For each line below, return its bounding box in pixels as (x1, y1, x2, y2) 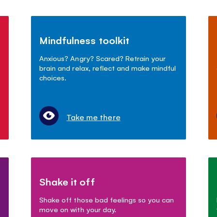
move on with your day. (39, 204, 116, 214)
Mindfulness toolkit (39, 33, 129, 46)
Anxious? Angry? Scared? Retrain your (39, 53, 166, 62)
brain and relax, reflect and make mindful (39, 62, 176, 72)
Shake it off (39, 174, 95, 188)
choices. (39, 72, 67, 82)
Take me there (66, 111, 121, 122)
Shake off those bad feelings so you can (39, 194, 174, 204)
